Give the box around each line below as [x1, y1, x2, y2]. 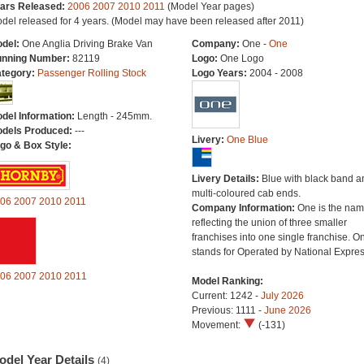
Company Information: [191, 202, 297, 214]
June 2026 [263, 305, 311, 316]
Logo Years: [191, 67, 249, 79]
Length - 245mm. [76, 110, 152, 122]
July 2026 [260, 290, 304, 301]
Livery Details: [191, 173, 262, 184]
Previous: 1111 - [191, 305, 264, 316]
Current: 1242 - [191, 290, 261, 301]
